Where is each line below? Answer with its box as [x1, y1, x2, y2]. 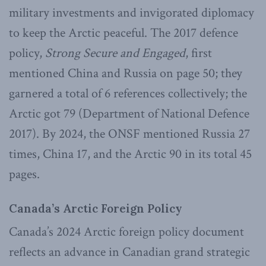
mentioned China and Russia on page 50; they [9, 65, 242, 83]
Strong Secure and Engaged [45, 45, 185, 62]
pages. [9, 166, 40, 183]
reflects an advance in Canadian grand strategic [9, 243, 250, 261]
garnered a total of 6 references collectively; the [9, 85, 247, 103]
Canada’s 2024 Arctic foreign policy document [9, 223, 244, 241]
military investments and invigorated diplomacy [9, 4, 254, 22]
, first [185, 45, 212, 62]
